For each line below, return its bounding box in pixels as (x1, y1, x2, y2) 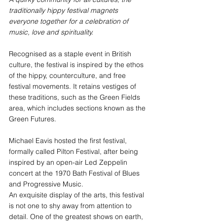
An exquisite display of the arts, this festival (9, 190, 146, 199)
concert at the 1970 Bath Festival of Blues (9, 168, 142, 178)
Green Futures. (9, 114, 58, 123)
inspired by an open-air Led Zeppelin (9, 157, 129, 167)
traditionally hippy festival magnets (9, 5, 120, 15)
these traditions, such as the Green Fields (9, 92, 142, 102)
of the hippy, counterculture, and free (9, 71, 128, 80)
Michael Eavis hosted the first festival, (9, 136, 129, 145)
